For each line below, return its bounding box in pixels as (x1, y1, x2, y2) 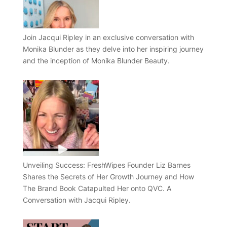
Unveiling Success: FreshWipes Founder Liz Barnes (22, 161, 191, 169)
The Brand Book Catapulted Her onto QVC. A (22, 184, 171, 193)
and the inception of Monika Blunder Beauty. (22, 56, 170, 65)
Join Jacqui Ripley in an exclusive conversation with (22, 33, 194, 42)
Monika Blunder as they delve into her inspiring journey (22, 45, 204, 53)
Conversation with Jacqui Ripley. (22, 196, 131, 204)
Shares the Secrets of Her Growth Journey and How (22, 172, 194, 181)
